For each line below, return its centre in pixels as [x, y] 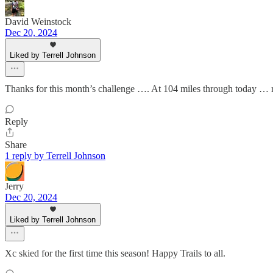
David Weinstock [38, 22]
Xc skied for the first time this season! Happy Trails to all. [115, 253]
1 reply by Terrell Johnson [55, 156]
